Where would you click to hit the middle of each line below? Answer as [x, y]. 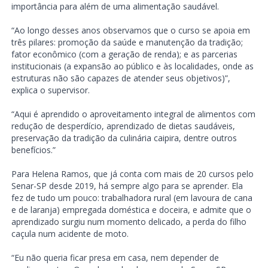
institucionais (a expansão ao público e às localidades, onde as [132, 66]
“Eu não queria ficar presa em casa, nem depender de [115, 258]
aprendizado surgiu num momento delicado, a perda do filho [129, 222]
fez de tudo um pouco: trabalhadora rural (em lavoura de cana [132, 198]
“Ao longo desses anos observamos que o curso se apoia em [130, 31]
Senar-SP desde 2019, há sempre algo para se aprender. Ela [127, 186]
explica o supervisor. [50, 90]
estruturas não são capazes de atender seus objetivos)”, [121, 78]
